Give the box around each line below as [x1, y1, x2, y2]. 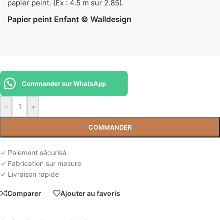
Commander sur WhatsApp [22, 80, 106, 88]
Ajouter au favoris [60, 189, 120, 197]
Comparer [7, 189, 41, 197]
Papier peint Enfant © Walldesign [7, 14, 132, 25]
